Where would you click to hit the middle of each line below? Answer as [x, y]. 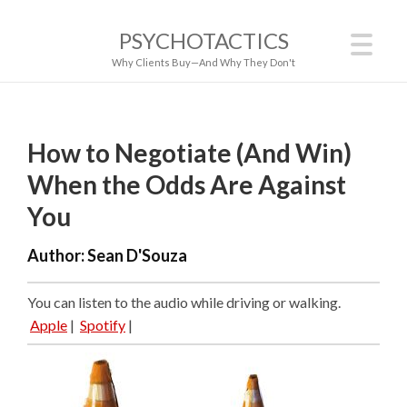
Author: [57, 255]
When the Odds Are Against [187, 184]
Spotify [103, 324]
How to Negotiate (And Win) [189, 153]
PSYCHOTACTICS [203, 40]
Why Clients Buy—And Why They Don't [203, 62]
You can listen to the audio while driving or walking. [184, 302]
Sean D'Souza [137, 255]
